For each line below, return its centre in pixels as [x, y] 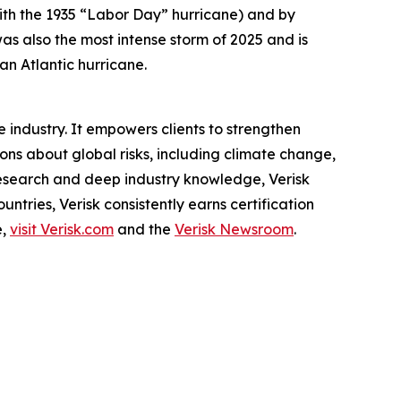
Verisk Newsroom [234, 229]
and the [144, 229]
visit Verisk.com [62, 229]
